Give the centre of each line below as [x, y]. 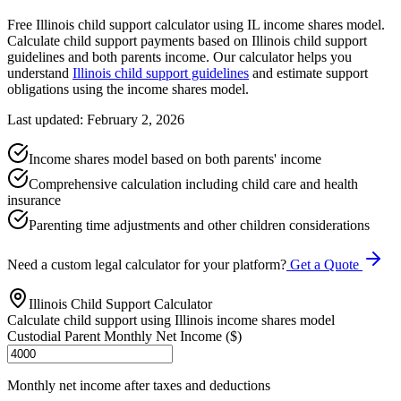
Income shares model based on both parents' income [175, 158]
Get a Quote [324, 264]
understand [40, 73]
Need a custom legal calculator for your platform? [147, 264]
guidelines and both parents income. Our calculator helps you [179, 56]
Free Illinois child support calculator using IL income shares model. [196, 24]
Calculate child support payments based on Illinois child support [187, 40]
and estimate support [308, 73]
